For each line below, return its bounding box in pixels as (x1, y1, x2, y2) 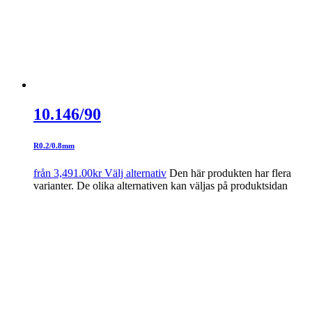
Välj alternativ (104, 166, 166, 179)
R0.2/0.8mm (33, 141, 75, 150)
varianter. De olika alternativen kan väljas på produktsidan (33, 179, 288, 192)
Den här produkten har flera (169, 166, 291, 179)
